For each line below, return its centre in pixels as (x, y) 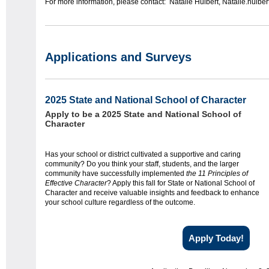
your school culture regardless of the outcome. (120, 203)
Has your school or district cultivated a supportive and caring (143, 155)
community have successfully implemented (116, 174)
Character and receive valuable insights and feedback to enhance (152, 193)
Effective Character (76, 183)
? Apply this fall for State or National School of (181, 183)
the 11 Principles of (217, 174)
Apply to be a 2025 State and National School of (143, 114)
